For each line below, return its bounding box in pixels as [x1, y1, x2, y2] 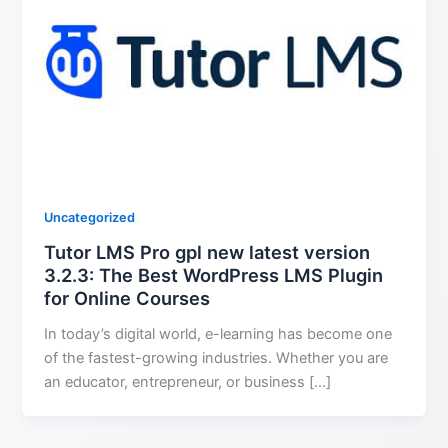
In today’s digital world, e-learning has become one [44, 325, 393, 344]
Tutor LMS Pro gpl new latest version [44, 240, 371, 263]
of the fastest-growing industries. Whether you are [44, 349, 389, 368]
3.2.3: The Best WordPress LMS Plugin [44, 263, 384, 286]
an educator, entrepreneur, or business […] [44, 373, 332, 392]
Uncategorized [44, 209, 136, 225]
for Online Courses [44, 286, 211, 309]
